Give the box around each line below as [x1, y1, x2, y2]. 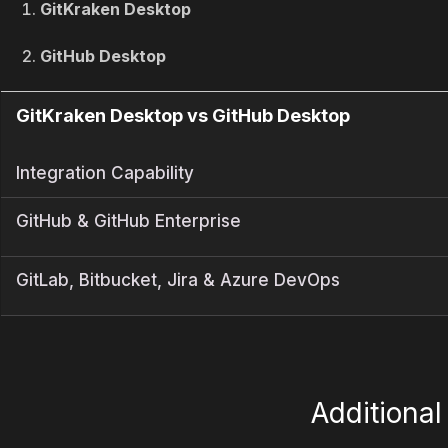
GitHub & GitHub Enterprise [16, 211, 241, 232]
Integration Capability [16, 163, 194, 184]
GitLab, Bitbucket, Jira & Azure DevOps [16, 270, 340, 291]
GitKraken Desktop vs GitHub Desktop [16, 105, 350, 127]
